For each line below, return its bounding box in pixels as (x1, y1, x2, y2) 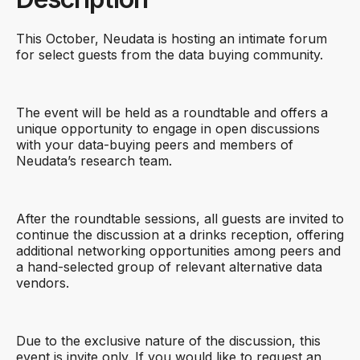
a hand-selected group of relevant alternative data (16, 259, 322, 275)
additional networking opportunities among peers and (16, 243, 341, 259)
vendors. (16, 275, 73, 291)
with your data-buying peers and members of (16, 137, 293, 153)
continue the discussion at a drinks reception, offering (16, 227, 344, 243)
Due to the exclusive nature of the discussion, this (16, 333, 321, 349)
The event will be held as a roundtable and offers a (16, 104, 328, 121)
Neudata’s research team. (16, 153, 176, 169)
